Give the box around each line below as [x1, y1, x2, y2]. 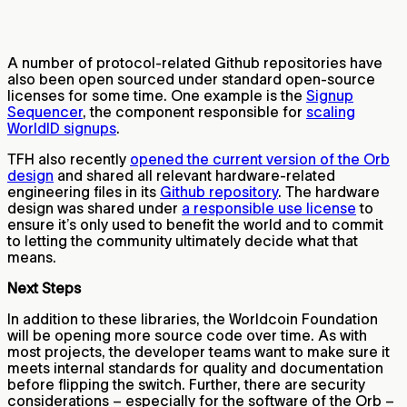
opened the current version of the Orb [130, 151, 390, 168]
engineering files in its [7, 184, 160, 201]
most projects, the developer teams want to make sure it [7, 343, 390, 361]
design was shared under [7, 200, 182, 217]
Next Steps [7, 280, 81, 297]
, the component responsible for [83, 104, 306, 121]
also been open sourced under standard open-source [7, 71, 375, 88]
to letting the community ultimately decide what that [7, 233, 358, 250]
